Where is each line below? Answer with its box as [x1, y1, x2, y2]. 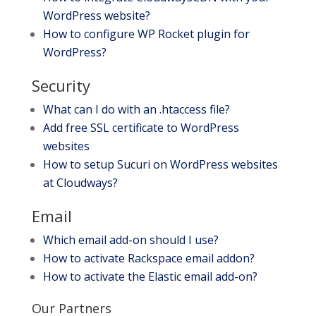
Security [31, 75, 90, 96]
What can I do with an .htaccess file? [42, 102, 230, 117]
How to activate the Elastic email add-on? [42, 269, 257, 284]
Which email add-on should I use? [42, 232, 219, 248]
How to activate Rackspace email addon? [42, 250, 255, 266]
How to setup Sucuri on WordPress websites [42, 157, 278, 172]
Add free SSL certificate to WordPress [42, 120, 239, 135]
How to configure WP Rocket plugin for [42, 26, 250, 42]
